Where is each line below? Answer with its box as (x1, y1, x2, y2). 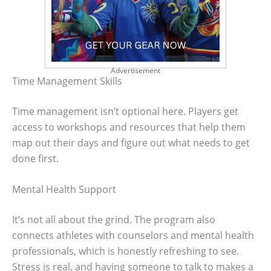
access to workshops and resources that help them (12, 120, 246, 134)
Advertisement (111, 65, 160, 76)
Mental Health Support (12, 183, 116, 197)
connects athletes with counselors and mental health (12, 229, 254, 243)
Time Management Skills (12, 74, 122, 88)
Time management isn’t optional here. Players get (12, 104, 238, 118)
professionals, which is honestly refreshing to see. (12, 244, 239, 258)
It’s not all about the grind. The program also (12, 213, 215, 227)
